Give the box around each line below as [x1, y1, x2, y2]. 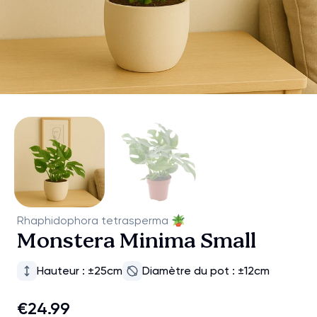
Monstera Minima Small [17, 231, 256, 253]
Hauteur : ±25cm [37, 263, 122, 277]
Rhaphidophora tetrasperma [17, 213, 168, 227]
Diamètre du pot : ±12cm [142, 263, 270, 277]
